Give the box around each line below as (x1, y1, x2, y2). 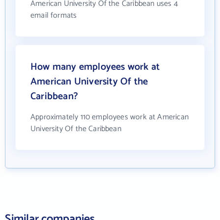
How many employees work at (30, 59, 160, 75)
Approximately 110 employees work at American (30, 110, 189, 124)
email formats (30, 9, 77, 22)
